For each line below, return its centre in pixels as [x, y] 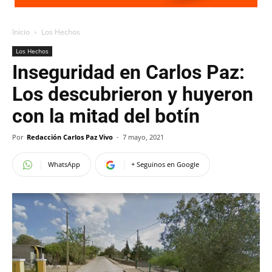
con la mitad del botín [106, 116]
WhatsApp [64, 164]
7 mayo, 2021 [143, 137]
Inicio [21, 32]
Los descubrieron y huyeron [133, 94]
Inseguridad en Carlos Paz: [128, 72]
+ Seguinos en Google [165, 164]
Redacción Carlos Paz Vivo [70, 137]
